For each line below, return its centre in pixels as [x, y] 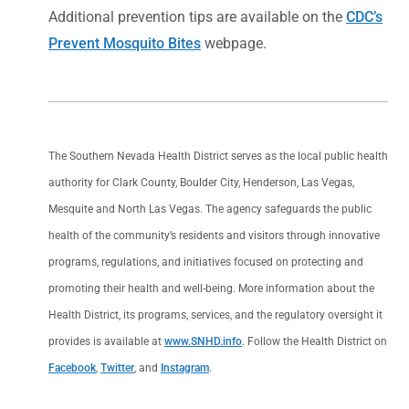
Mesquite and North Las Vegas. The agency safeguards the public [210, 209]
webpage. [234, 43]
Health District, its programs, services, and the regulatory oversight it [215, 315]
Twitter [117, 367]
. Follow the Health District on [315, 341]
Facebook [72, 367]
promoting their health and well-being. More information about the [211, 288]
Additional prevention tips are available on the [197, 16]
